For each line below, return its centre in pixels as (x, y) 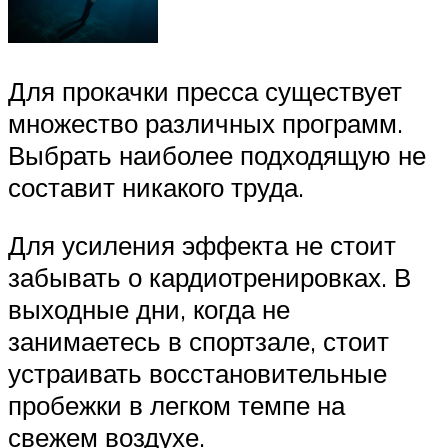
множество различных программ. (205, 122)
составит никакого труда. (156, 186)
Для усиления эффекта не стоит (202, 244)
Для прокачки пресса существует (205, 90)
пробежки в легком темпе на (176, 404)
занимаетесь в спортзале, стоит (198, 340)
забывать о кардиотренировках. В (209, 276)
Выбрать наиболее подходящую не (217, 154)
